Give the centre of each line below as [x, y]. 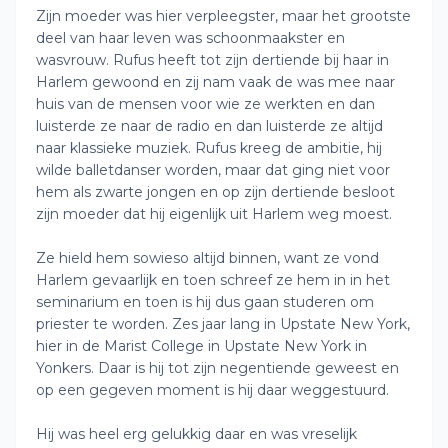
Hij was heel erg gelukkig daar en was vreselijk [196, 434]
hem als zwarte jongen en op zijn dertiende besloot [215, 192]
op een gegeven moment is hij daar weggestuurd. [212, 390]
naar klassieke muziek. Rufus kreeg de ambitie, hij [209, 148]
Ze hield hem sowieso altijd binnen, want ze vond [207, 258]
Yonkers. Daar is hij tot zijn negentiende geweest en [217, 368]
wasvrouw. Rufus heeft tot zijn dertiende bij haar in [212, 60]
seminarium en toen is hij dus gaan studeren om [205, 302]
